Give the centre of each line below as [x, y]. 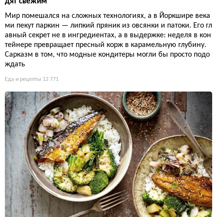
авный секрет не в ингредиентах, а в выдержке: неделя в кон [108, 35]
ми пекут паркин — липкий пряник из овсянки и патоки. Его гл [108, 25]
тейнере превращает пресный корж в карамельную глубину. [106, 45]
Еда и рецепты [23, 79]
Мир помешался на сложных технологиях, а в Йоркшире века [108, 16]
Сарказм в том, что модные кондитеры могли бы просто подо [107, 54]
